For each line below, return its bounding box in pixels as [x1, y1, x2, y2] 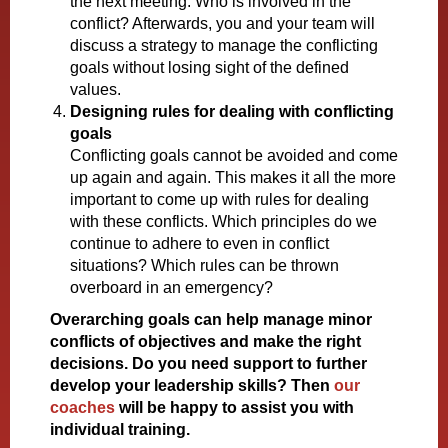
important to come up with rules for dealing [70, 191, 369, 208]
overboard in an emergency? [70, 279, 273, 296]
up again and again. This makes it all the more [70, 169, 396, 186]
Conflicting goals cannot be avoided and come [70, 147, 398, 164]
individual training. [50, 421, 190, 438]
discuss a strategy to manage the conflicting [70, 37, 378, 54]
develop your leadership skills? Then [50, 377, 334, 394]
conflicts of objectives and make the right [50, 333, 361, 350]
